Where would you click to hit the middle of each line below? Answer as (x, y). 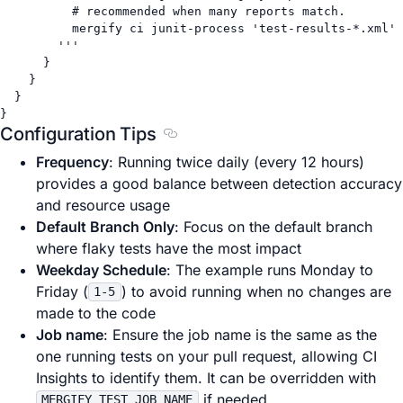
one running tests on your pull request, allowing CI (206, 356)
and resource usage (103, 205)
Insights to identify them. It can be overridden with (206, 377)
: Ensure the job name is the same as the (240, 334)
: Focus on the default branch (273, 226)
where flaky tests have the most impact (169, 248)
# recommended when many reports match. (209, 11)
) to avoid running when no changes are (256, 291)
